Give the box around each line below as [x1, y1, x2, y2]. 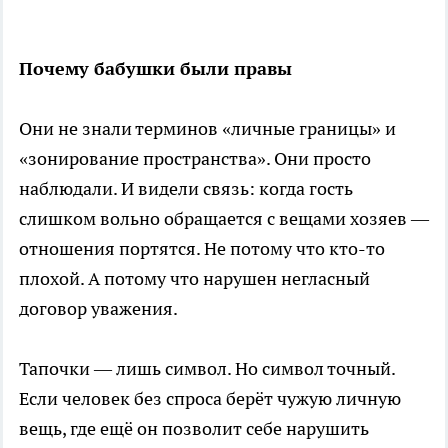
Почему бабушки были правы [19, 57, 292, 81]
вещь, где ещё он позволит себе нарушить [19, 417, 369, 441]
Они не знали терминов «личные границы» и [19, 117, 396, 141]
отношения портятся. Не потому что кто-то [19, 237, 385, 261]
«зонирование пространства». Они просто [19, 147, 371, 171]
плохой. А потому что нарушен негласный [19, 267, 370, 291]
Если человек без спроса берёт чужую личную [19, 387, 401, 411]
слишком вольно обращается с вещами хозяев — [19, 207, 429, 231]
